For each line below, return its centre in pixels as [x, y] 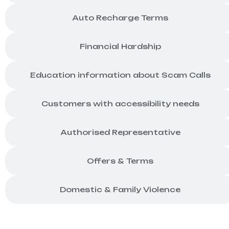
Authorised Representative [120, 132]
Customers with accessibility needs [120, 104]
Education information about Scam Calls [120, 75]
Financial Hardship [120, 46]
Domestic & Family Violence [162, 189]
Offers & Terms [120, 161]
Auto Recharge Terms [120, 18]
